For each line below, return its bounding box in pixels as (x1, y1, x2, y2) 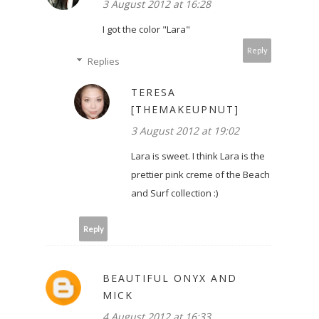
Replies (87, 55, 120, 68)
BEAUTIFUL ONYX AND (103, 271, 237, 286)
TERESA (131, 85, 176, 100)
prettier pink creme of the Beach (131, 168, 270, 182)
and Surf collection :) (131, 187, 218, 200)
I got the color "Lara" (103, 23, 190, 36)
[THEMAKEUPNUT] (131, 103, 239, 117)
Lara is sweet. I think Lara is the (131, 150, 265, 163)
